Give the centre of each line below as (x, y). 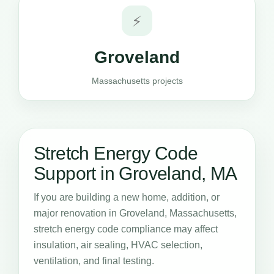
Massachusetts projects (137, 81)
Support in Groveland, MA (135, 173)
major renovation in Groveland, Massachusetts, (135, 213)
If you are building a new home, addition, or (127, 197)
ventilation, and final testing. (94, 261)
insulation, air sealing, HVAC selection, (118, 245)
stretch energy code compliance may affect (126, 229)
